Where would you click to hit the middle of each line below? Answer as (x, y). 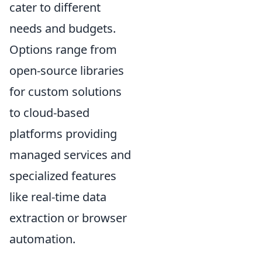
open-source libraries (67, 70)
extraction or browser (68, 218)
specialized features (63, 175)
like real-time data (58, 196)
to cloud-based (49, 112)
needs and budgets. (63, 28)
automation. (42, 239)
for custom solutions (65, 91)
